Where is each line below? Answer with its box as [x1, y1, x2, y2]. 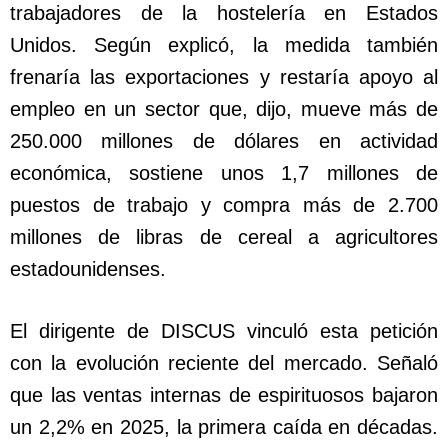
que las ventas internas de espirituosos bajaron [10, 384, 438, 407]
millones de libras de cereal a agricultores [10, 226, 438, 249]
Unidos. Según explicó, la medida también [10, 34, 438, 57]
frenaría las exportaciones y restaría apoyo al [10, 66, 438, 89]
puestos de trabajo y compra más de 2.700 [10, 194, 438, 217]
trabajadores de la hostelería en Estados [10, 2, 438, 25]
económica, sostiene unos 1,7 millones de [10, 162, 438, 185]
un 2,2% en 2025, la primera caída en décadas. [10, 416, 438, 439]
